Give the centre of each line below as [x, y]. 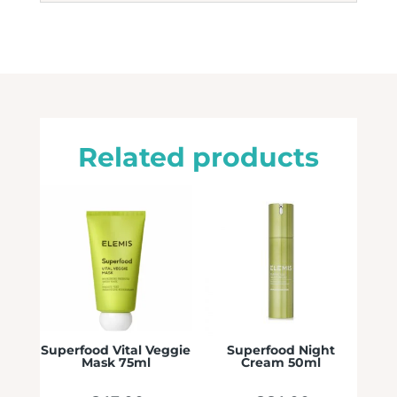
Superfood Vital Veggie [116, 350]
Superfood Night [281, 350]
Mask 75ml [116, 363]
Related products [198, 158]
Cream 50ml [281, 363]
